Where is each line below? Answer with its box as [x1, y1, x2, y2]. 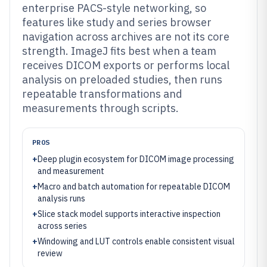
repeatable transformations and [22, 87, 182, 101]
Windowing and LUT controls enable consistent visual [38, 236, 235, 247]
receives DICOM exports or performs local [22, 58, 229, 72]
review [38, 248, 63, 259]
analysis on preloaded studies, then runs [22, 73, 222, 86]
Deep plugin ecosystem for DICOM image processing [38, 154, 234, 164]
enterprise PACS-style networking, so [22, 1, 206, 15]
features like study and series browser [22, 15, 212, 29]
